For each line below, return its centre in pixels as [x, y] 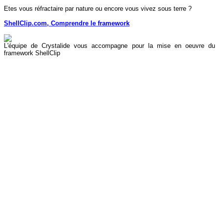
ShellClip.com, [27, 23]
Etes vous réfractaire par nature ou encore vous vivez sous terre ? [98, 9]
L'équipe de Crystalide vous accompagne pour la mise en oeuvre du [109, 46]
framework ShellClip [32, 53]
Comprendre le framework [90, 23]
